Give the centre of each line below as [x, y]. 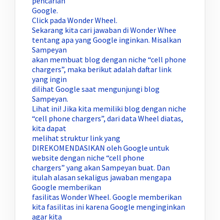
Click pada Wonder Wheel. [75, 20]
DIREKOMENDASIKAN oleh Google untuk [100, 148]
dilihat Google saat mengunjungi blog [96, 89]
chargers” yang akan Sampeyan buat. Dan [101, 168]
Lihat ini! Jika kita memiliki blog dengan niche [109, 109]
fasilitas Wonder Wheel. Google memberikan [107, 197]
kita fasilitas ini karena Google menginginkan [109, 207]
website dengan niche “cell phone [88, 158]
